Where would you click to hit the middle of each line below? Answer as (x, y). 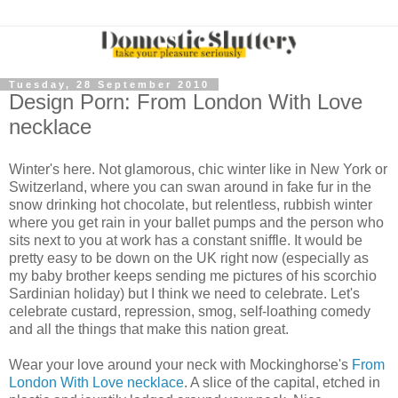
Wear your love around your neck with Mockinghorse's (180, 364)
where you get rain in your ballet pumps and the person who (196, 222)
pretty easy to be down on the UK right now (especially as (189, 258)
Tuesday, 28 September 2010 (109, 85)
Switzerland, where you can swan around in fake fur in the (190, 187)
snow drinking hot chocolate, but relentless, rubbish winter (191, 204)
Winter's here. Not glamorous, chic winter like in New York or (198, 169)
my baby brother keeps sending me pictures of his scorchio (193, 275)
